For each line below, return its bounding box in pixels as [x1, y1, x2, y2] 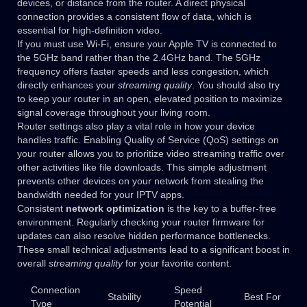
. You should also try [192, 79, 280, 91]
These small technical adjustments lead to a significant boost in [17, 244, 290, 256]
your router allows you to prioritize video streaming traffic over [17, 148, 284, 160]
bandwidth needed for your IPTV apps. [17, 189, 184, 201]
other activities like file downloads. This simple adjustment [17, 162, 267, 173]
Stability [107, 291, 141, 303]
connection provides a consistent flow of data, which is [17, 11, 251, 23]
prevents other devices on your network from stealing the [17, 175, 264, 187]
